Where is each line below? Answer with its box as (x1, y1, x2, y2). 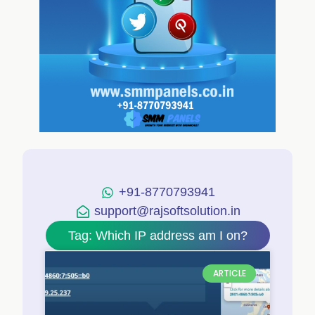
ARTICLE (212, 267, 246, 280)
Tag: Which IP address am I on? (67, 229, 247, 243)
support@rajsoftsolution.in (94, 204, 240, 218)
